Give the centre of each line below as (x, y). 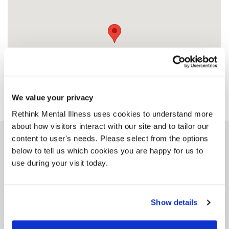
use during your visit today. (60, 163)
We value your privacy (53, 98)
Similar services (114, 150)
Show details (174, 202)
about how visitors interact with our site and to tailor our (110, 126)
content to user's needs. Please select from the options (110, 138)
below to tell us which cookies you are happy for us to (107, 150)
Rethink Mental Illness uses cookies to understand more (112, 113)
